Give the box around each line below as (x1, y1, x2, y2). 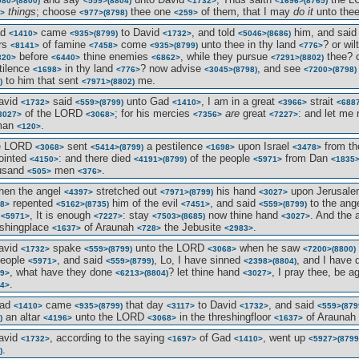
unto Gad (123, 95, 172, 107)
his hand (213, 185, 259, 197)
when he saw (236, 242, 303, 254)
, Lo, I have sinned (154, 254, 244, 266)
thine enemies (80, 50, 151, 63)
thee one (127, 6, 174, 18)
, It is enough (30, 209, 94, 221)
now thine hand (205, 209, 281, 221)
